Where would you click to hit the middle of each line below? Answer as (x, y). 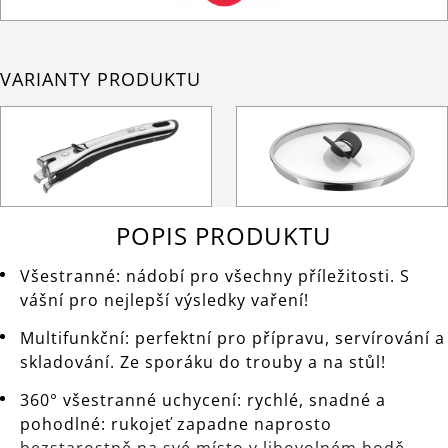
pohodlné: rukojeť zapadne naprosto (176, 423)
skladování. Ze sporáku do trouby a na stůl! (203, 361)
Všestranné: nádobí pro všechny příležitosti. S (215, 275)
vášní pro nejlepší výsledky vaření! (164, 299)
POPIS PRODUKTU (224, 235)
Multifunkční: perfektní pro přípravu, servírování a (232, 337)
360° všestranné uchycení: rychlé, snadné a (203, 399)
